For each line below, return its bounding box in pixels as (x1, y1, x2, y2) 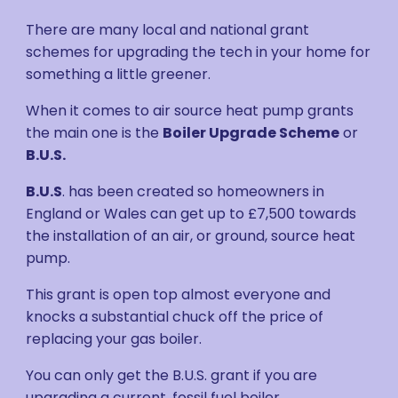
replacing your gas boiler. (26, 329, 203, 349)
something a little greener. (26, 64, 211, 84)
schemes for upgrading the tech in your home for (26, 42, 371, 62)
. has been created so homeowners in (62, 181, 325, 202)
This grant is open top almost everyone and (26, 284, 331, 305)
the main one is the (26, 123, 163, 143)
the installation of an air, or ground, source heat (26, 226, 356, 246)
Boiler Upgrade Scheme (163, 123, 340, 143)
